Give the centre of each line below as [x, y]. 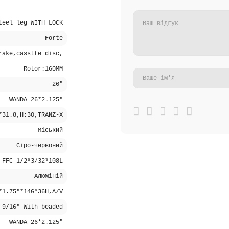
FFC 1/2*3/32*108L [32, 161]
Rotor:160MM [43, 69]
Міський [50, 130]
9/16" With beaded [32, 207]
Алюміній [49, 176]
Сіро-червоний [40, 146]
